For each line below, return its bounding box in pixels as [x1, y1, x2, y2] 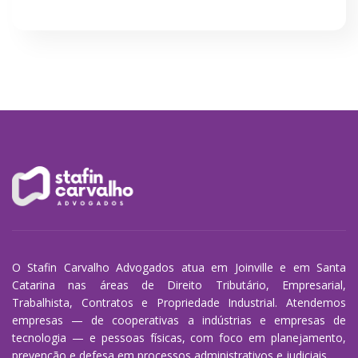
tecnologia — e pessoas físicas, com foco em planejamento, [12, 330, 346, 345]
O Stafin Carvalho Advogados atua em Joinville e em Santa [12, 260, 346, 275]
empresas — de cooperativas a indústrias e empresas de [12, 312, 346, 328]
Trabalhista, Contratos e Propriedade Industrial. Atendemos [12, 295, 346, 310]
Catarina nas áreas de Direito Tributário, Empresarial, [12, 277, 346, 292]
